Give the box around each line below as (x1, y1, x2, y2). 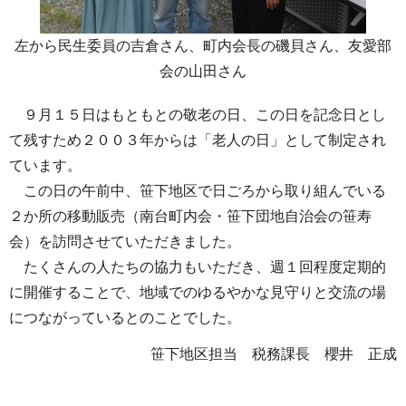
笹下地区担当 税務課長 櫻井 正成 (150, 346, 397, 362)
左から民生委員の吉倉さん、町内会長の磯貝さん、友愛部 (14, 37, 391, 53)
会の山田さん (159, 63, 246, 79)
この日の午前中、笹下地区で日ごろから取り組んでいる (9, 182, 386, 198)
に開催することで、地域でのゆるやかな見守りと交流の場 (9, 284, 386, 300)
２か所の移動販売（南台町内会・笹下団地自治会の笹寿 (9, 208, 372, 224)
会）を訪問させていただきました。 (9, 233, 241, 249)
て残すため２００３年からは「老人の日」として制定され (9, 131, 386, 148)
